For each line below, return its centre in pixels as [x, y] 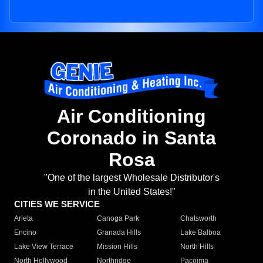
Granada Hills [119, 233]
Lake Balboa [200, 233]
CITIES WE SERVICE [57, 204]
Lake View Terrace [44, 247]
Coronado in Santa [131, 138]
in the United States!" [131, 192]
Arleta [23, 219]
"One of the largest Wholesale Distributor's [131, 178]
